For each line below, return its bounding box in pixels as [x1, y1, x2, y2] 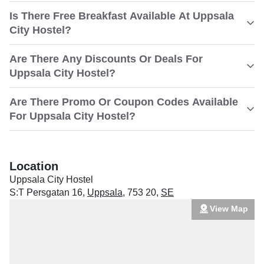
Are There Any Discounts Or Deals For [9, 53, 203, 65]
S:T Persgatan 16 [9, 187, 82, 197]
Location [9, 160, 58, 173]
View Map [209, 203, 248, 213]
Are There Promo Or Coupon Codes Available [9, 96, 238, 108]
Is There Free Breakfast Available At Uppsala [9, 10, 234, 22]
